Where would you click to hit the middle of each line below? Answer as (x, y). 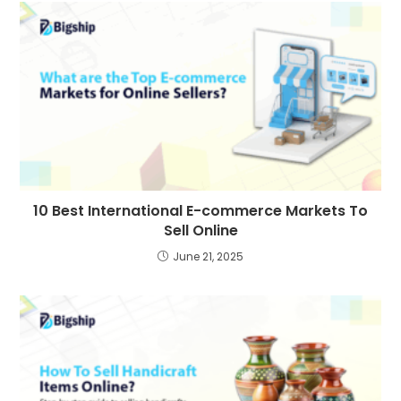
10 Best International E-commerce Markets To (200, 210)
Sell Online (200, 230)
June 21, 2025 (208, 256)
